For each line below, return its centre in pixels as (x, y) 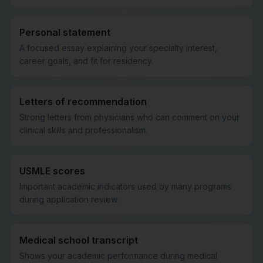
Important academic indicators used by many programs (125, 186)
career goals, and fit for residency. (86, 61)
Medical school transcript (79, 240)
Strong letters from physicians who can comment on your (129, 117)
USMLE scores (52, 171)
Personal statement (65, 32)
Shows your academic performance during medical (118, 256)
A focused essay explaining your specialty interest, (118, 48)
